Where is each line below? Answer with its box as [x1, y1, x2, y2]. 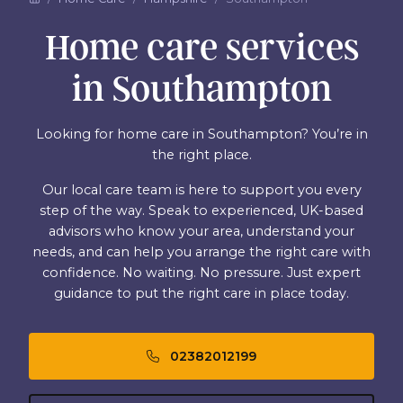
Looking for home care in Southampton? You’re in [35, 126, 368, 143]
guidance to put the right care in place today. [54, 285, 349, 302]
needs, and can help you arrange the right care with [32, 244, 371, 261]
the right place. [151, 147, 252, 164]
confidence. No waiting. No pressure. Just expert [42, 264, 361, 282]
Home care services [44, 26, 359, 69]
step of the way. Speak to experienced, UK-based [40, 202, 363, 219]
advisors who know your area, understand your [49, 223, 354, 240]
